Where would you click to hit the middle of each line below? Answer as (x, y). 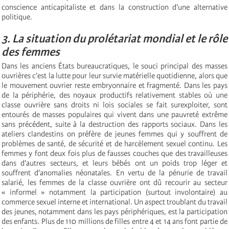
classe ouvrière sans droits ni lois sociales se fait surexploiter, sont (114, 105)
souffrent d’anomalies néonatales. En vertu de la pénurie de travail (114, 173)
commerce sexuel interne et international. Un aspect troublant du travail (114, 202)
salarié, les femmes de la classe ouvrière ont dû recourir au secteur (114, 183)
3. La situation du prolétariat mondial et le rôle (114, 39)
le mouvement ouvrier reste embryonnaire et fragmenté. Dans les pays (114, 86)
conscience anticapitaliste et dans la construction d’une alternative (114, 7)
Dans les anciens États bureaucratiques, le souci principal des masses (114, 66)
